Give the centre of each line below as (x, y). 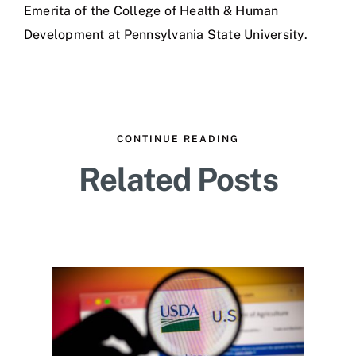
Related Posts (178, 179)
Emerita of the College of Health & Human (151, 10)
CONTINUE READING (178, 139)
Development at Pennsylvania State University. (166, 34)
